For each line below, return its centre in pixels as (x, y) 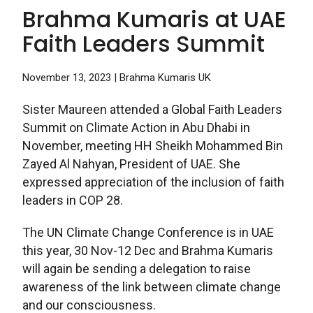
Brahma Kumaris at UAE (154, 20)
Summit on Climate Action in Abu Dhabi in (136, 128)
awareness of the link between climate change (152, 287)
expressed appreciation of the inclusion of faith (153, 182)
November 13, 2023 (68, 78)
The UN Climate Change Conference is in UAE (148, 233)
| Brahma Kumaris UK (162, 78)
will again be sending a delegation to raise (137, 269)
